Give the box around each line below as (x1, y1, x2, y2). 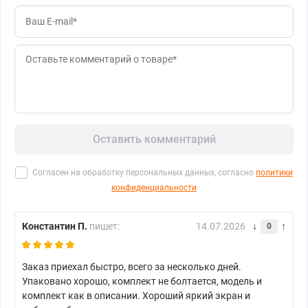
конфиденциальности (111, 183, 197, 193)
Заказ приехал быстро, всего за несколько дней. (22, 261, 241, 273)
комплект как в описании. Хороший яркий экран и (22, 290, 250, 302)
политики (256, 168, 293, 178)
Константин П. (22, 221, 87, 232)
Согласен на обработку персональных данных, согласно (32, 168, 256, 178)
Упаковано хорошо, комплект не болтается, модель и (22, 276, 262, 287)
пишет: (87, 221, 120, 232)
